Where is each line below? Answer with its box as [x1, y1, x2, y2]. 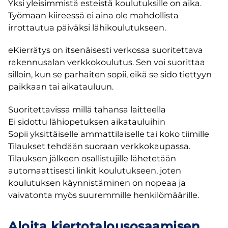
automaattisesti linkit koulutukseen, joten [8, 165, 181, 176]
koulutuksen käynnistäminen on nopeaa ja [8, 177, 186, 188]
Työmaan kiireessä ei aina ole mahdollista [8, 10, 179, 20]
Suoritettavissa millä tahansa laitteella [8, 104, 166, 115]
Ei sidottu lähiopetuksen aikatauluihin [8, 116, 165, 127]
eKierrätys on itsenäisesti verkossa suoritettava [8, 45, 203, 55]
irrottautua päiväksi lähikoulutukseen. [8, 22, 166, 33]
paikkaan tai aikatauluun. [8, 81, 113, 92]
